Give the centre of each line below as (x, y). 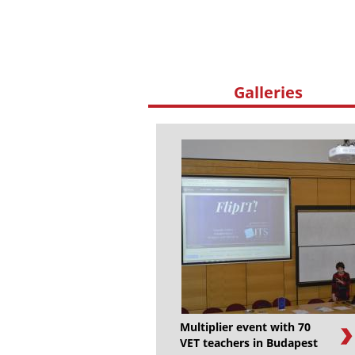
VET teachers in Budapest (249, 343)
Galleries (269, 92)
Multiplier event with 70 (245, 327)
